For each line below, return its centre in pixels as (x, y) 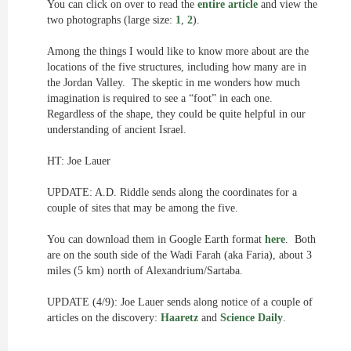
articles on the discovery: (104, 318)
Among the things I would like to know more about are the (178, 51)
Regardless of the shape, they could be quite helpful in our (176, 114)
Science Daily (251, 318)
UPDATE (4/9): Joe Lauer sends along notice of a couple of (180, 302)
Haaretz (179, 318)
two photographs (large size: (111, 20)
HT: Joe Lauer (79, 161)
